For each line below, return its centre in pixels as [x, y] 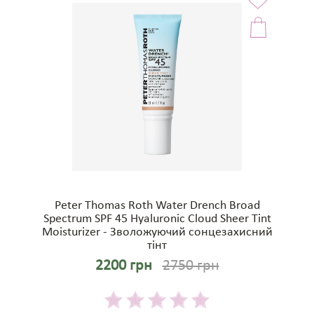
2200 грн [123, 266]
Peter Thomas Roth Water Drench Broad [157, 206]
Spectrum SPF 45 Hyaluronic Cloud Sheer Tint [157, 219]
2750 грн [191, 266]
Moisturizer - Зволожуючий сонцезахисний [157, 233]
